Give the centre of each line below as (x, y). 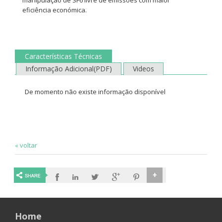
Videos (143, 68)
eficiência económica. (55, 10)
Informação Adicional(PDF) (69, 68)
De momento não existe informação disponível (95, 91)
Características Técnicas (63, 56)
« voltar (26, 145)
